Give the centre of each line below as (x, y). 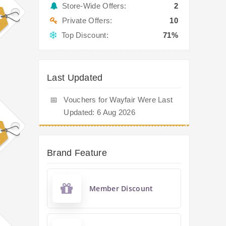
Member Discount (121, 189)
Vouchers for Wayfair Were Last (118, 100)
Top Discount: (83, 35)
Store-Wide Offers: (92, 6)
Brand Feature (77, 153)
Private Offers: (85, 21)
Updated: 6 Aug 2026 (100, 112)
